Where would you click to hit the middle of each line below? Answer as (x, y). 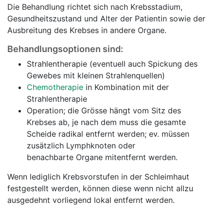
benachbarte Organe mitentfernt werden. (102, 157)
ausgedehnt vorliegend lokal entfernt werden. (91, 200)
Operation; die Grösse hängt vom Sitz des (104, 111)
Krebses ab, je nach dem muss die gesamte (106, 122)
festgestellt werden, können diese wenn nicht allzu (100, 189)
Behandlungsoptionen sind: (65, 49)
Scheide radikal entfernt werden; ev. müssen (108, 134)
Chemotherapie (55, 87)
